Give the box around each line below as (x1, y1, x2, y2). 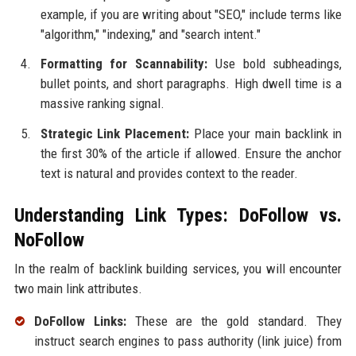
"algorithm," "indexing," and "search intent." (40, 25, 261, 42)
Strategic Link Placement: (40, 126, 189, 142)
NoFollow (14, 229, 84, 252)
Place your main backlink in (188, 126, 342, 142)
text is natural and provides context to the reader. (40, 165, 298, 182)
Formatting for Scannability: (40, 56, 208, 72)
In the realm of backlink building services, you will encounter (14, 261, 342, 277)
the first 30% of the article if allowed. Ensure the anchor (40, 145, 342, 162)
